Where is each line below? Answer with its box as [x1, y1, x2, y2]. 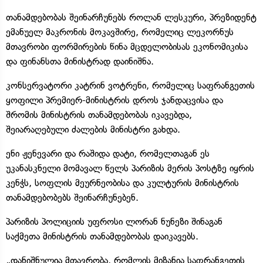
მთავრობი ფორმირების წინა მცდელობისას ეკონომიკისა [6, 41, 248, 52]
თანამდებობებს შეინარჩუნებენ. [6, 191, 139, 203]
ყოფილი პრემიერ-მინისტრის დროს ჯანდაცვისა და [6, 94, 223, 106]
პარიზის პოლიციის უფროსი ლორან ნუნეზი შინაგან [6, 215, 222, 227]
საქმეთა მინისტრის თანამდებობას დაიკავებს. [6, 230, 198, 242]
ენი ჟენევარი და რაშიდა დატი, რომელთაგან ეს [6, 147, 210, 159]
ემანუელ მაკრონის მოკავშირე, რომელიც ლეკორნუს [6, 26, 234, 38]
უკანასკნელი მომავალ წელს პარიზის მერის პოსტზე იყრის [6, 162, 254, 174]
